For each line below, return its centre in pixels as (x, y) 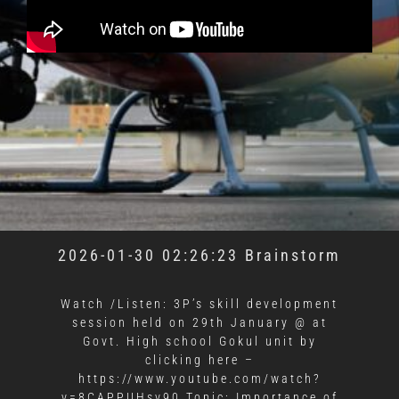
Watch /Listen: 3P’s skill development (199, 304)
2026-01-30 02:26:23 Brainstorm (199, 256)
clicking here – (199, 360)
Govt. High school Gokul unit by (199, 342)
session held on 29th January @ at (199, 323)
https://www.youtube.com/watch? (199, 379)
